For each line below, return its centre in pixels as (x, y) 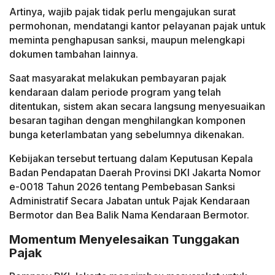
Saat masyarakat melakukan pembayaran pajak (118, 78)
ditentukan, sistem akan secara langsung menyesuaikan (137, 107)
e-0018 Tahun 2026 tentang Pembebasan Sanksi (122, 187)
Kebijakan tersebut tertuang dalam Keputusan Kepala (131, 159)
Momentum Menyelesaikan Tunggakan (124, 239)
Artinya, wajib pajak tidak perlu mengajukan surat (122, 12)
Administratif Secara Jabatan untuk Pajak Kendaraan (130, 201)
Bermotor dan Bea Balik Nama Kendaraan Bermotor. (129, 215)
